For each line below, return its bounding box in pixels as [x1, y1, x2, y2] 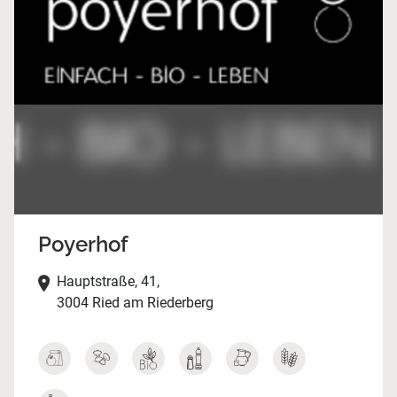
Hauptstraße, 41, [56, 273, 160, 291]
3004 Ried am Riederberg [56, 294, 214, 312]
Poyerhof [37, 231, 128, 258]
